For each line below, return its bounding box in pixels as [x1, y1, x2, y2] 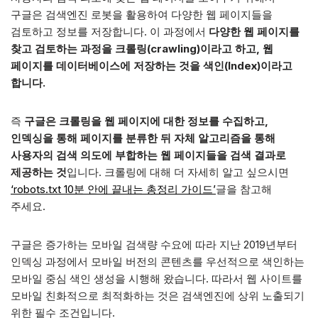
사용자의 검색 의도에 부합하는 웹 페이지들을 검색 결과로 [11, 148, 286, 162]
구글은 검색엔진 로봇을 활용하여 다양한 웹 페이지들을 [11, 8, 273, 21]
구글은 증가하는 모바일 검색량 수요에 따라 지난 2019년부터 [11, 238, 297, 251]
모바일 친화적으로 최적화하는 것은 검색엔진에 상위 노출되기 [11, 289, 305, 302]
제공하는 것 [11, 165, 67, 179]
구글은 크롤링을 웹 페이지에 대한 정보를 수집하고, [24, 114, 268, 128]
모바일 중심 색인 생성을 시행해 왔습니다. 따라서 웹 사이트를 [11, 272, 302, 285]
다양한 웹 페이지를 [209, 25, 300, 38]
